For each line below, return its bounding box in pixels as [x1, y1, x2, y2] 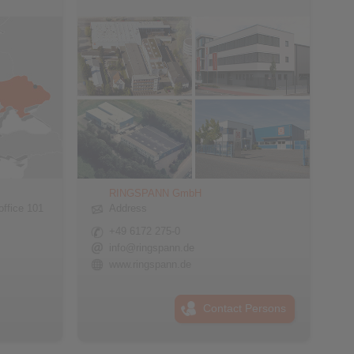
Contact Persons [203, 302, 287, 314]
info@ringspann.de [108, 242, 194, 254]
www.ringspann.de [108, 258, 191, 270]
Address [108, 202, 147, 214]
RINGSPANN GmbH [108, 187, 201, 199]
